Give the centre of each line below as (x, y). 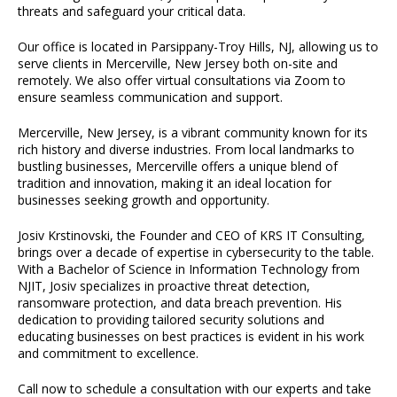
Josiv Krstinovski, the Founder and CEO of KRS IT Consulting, (191, 235)
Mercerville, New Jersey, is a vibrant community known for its (193, 132)
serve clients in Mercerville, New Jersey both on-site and (178, 63)
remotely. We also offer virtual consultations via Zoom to (182, 80)
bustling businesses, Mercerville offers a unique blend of (178, 166)
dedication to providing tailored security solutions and (171, 319)
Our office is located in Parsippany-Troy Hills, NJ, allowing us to (198, 47)
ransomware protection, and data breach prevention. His (180, 303)
